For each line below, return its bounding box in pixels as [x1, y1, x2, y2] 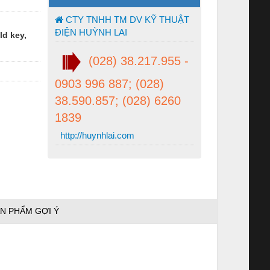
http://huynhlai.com [58, 130, 134, 140]
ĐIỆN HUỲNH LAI [55, 27, 127, 37]
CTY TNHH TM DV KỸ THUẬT [63, 14, 189, 25]
